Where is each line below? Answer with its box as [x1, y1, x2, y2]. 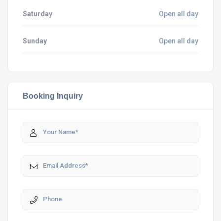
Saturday [23, 9, 52, 18]
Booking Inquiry [23, 91, 83, 100]
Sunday [23, 37, 47, 45]
